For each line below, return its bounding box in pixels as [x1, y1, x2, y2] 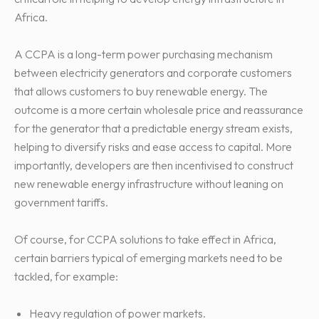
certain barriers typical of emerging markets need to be [14, 251, 283, 266]
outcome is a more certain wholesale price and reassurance [14, 103, 303, 117]
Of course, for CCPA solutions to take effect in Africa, [14, 232, 276, 247]
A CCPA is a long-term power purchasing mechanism [14, 47, 273, 62]
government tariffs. [14, 195, 108, 210]
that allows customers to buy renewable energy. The [14, 84, 268, 99]
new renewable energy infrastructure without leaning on [14, 177, 283, 192]
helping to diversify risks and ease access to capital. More [14, 140, 292, 155]
